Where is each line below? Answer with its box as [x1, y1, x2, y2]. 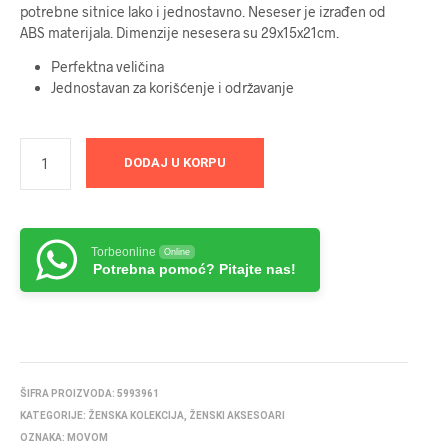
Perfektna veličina [50, 57, 164, 75]
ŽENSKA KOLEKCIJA [88, 409, 184, 421]
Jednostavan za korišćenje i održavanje [50, 78, 294, 96]
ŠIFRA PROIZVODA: [20, 387, 117, 399]
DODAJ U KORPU [123, 154, 226, 170]
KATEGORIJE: [20, 409, 88, 421]
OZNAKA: [20, 431, 67, 443]
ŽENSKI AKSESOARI [189, 409, 285, 421]
